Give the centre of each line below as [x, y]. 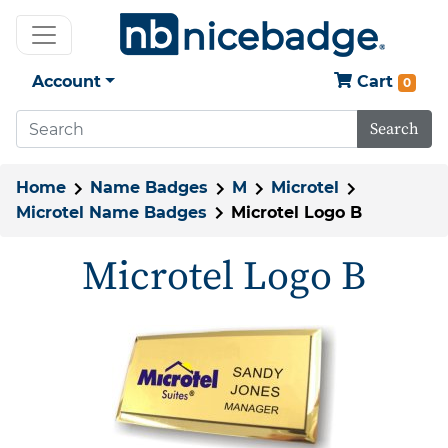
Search [394, 129]
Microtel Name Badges [111, 212]
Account [66, 81]
